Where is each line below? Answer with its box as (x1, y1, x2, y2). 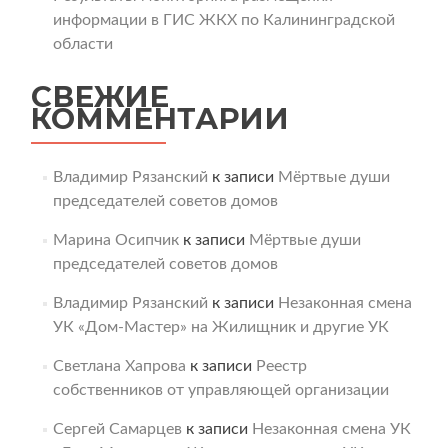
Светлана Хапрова (52, 358, 186, 374)
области (52, 36, 113, 52)
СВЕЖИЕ (31, 79, 169, 114)
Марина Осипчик (52, 232, 179, 248)
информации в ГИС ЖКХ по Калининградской (52, 12, 395, 28)
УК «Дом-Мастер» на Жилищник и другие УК (52, 319, 389, 335)
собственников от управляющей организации (52, 382, 389, 398)
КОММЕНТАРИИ (31, 101, 289, 136)
